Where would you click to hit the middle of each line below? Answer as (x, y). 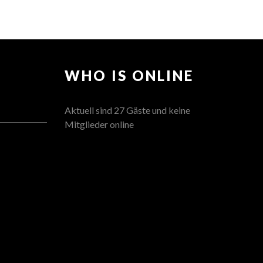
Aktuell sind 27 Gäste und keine (127, 110)
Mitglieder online (99, 124)
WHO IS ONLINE (129, 76)
